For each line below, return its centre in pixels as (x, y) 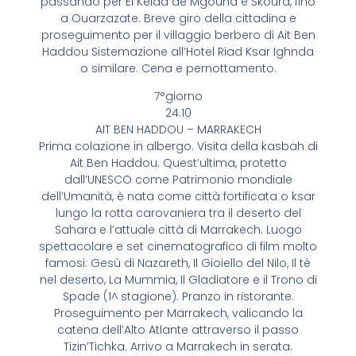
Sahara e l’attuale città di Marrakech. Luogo (178, 230)
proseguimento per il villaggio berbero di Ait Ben (178, 35)
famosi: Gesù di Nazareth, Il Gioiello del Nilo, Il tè (178, 263)
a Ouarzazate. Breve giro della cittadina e (178, 18)
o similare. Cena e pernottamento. (178, 68)
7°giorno (178, 97)
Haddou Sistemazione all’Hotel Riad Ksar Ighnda (178, 51)
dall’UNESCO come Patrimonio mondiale (178, 180)
